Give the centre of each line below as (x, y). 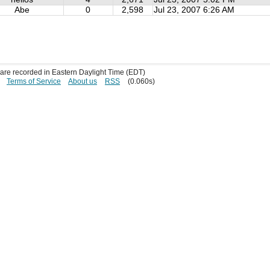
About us (83, 81)
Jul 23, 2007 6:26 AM (194, 10)
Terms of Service (34, 81)
